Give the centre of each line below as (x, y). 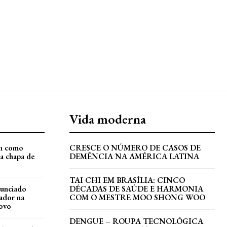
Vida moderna (108, 119)
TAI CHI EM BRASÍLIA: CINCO (127, 180)
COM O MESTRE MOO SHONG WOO (137, 198)
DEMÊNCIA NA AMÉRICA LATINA (134, 157)
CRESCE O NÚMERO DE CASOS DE (135, 148)
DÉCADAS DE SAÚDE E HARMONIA (136, 189)
